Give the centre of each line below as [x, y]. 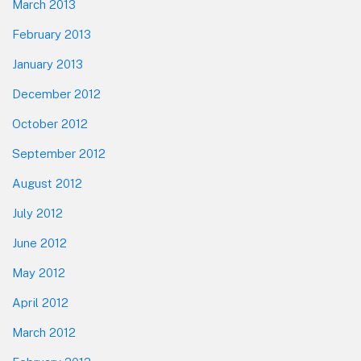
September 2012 [59, 154]
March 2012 [44, 333]
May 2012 [39, 273]
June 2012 [39, 243]
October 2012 [50, 124]
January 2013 [48, 64]
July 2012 [37, 214]
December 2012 [56, 94]
